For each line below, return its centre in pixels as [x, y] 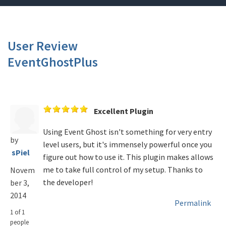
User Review [43, 46]
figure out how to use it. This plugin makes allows [128, 157]
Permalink [193, 203]
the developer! [68, 182]
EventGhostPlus [53, 62]
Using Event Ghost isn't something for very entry [128, 132]
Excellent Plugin [124, 111]
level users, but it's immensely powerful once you [128, 144]
